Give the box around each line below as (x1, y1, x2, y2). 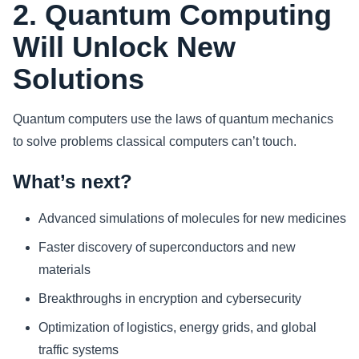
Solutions (13, 62, 144, 95)
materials (38, 262, 91, 276)
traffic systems (38, 342, 119, 357)
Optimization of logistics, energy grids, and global (38, 320, 317, 334)
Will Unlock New (13, 30, 236, 63)
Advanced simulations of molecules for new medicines (38, 211, 346, 225)
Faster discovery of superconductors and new (38, 240, 296, 254)
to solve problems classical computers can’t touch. (13, 134, 296, 148)
